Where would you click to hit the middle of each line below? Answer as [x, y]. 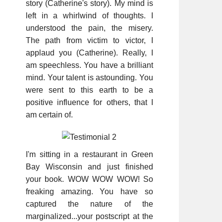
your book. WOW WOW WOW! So [89, 179]
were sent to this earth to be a [89, 90]
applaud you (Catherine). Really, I [89, 53]
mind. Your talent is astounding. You [89, 77]
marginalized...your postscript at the [89, 216]
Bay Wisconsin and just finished [89, 166]
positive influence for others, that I [89, 102]
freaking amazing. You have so [89, 191]
